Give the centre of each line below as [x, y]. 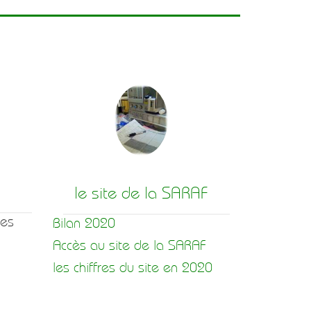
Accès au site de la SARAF [129, 245]
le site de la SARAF [141, 193]
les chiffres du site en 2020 [133, 268]
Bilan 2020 [84, 223]
